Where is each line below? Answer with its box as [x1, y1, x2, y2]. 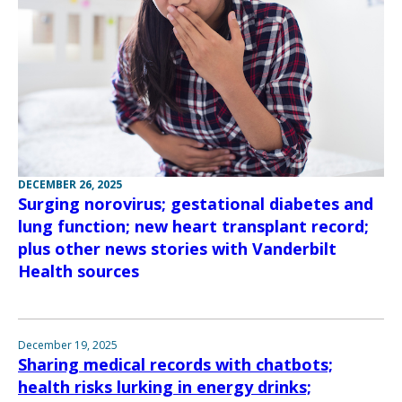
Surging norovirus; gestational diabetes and [18, 193, 373, 215]
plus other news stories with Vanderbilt [18, 238, 336, 260]
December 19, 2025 [18, 337, 118, 354]
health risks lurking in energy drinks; [18, 376, 311, 398]
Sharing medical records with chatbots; [18, 354, 333, 376]
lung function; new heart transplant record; [18, 215, 369, 238]
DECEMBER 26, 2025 [18, 177, 122, 193]
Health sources [18, 260, 139, 283]
